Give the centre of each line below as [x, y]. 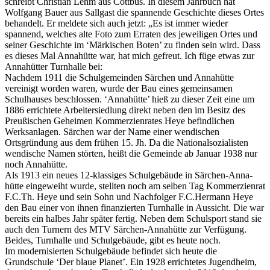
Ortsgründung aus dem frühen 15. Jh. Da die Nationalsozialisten [127, 142]
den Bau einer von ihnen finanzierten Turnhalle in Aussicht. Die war [134, 207]
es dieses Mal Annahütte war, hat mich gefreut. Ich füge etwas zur [130, 55]
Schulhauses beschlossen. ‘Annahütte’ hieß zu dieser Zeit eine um [130, 99]
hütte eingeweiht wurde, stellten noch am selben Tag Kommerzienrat [135, 186]
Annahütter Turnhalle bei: [54, 66]
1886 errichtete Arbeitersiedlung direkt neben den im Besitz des [125, 110]
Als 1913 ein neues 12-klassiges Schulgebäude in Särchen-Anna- [129, 175]
